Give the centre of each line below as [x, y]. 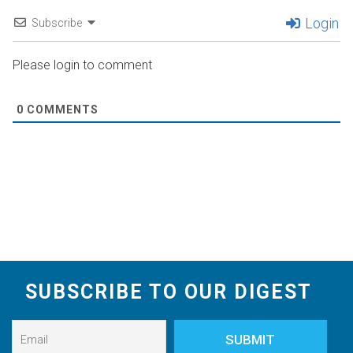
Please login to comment [82, 65]
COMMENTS [61, 110]
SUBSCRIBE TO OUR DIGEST [169, 292]
